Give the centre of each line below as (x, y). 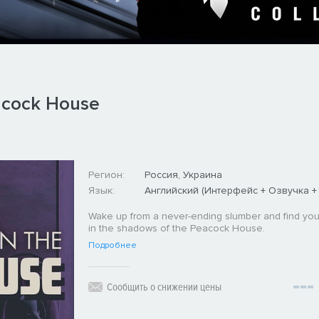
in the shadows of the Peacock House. (176, 228)
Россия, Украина (183, 174)
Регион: (106, 174)
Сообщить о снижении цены (164, 287)
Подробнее (112, 245)
